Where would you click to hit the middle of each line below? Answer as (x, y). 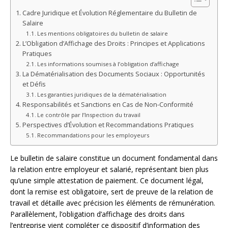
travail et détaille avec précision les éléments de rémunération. (113, 203)
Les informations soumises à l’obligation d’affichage (108, 64)
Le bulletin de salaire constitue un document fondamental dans (114, 158)
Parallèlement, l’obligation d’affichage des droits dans (97, 214)
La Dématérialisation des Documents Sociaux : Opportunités (113, 74)
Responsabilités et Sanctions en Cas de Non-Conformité (108, 104)
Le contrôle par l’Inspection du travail (89, 115)
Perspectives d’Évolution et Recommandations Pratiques (108, 125)
